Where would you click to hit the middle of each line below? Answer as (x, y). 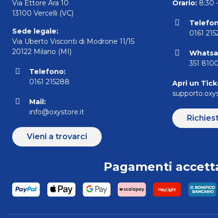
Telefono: (48, 72)
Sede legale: (35, 31)
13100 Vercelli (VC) (43, 13)
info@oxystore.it (57, 112)
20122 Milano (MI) (42, 52)
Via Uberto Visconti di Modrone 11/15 (73, 42)
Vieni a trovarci (57, 137)
